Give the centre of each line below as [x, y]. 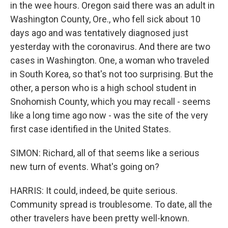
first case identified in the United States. [91, 129]
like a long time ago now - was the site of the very [109, 115]
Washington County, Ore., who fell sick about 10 [105, 19]
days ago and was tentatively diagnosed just [99, 33]
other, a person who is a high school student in [103, 88]
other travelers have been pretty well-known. [100, 218]
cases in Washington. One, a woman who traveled [110, 60]
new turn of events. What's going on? [85, 167]
